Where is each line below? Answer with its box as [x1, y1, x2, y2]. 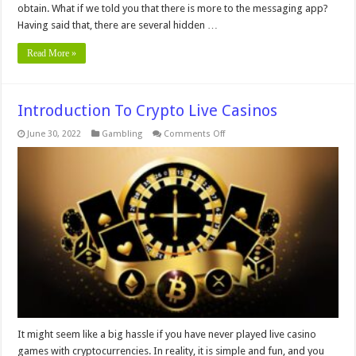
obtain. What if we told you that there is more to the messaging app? [17, 2, 329, 15]
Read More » [27, 48, 77, 60]
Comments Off [164, 129, 226, 140]
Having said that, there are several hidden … [17, 19, 219, 32]
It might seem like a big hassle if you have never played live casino [17, 328, 317, 340]
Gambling [102, 129, 143, 140]
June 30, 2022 [27, 129, 82, 140]
